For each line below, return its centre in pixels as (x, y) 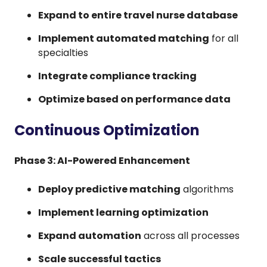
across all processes (190, 235)
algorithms (207, 189)
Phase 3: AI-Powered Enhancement (102, 160)
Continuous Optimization (107, 130)
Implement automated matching (124, 38)
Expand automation (90, 235)
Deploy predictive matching (109, 189)
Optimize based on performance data (134, 99)
